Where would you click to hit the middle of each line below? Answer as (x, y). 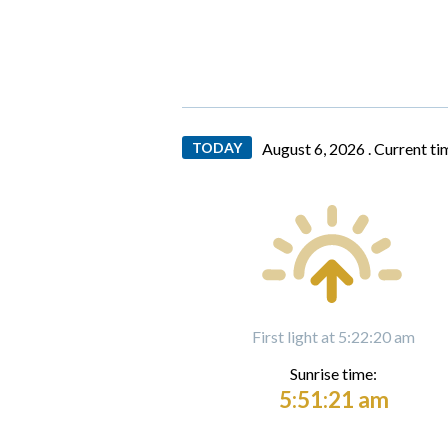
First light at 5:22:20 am (333, 336)
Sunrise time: (333, 373)
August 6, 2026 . (318, 148)
